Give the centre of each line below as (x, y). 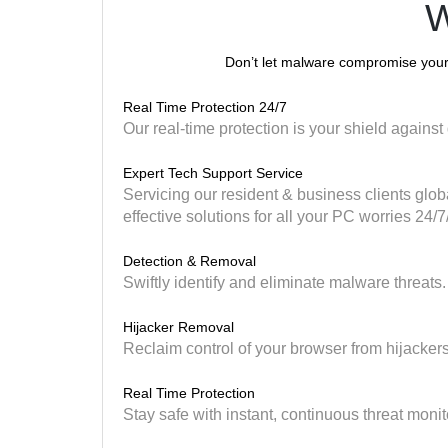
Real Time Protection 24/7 (205, 106)
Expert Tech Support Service (213, 172)
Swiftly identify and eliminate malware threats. (284, 282)
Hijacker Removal (178, 326)
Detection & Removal (189, 260)
